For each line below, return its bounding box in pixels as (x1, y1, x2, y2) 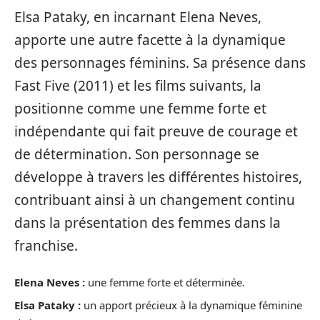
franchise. (14, 236, 78, 256)
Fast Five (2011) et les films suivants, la (14, 76, 261, 96)
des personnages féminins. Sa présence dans (14, 54, 306, 73)
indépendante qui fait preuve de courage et (14, 122, 298, 141)
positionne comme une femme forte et (14, 99, 266, 119)
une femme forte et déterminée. (85, 274, 245, 289)
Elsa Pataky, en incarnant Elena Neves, (14, 8, 261, 27)
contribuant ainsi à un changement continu (14, 191, 295, 210)
